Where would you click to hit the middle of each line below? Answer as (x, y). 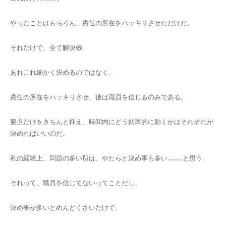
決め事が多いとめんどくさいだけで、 (66, 207)
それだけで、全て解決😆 (46, 47)
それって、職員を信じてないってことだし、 (76, 182)
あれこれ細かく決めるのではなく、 (63, 72)
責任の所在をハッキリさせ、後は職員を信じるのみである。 (99, 97)
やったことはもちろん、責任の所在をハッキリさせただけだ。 (102, 22)
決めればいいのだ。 (40, 133)
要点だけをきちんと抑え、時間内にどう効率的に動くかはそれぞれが (112, 121)
